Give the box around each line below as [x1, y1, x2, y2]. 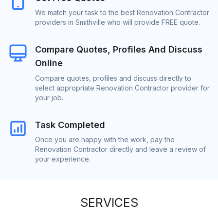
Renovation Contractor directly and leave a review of [35, 145, 206, 153]
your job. [35, 93, 63, 102]
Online [35, 58, 63, 69]
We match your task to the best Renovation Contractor [35, 8, 209, 17]
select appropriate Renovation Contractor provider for [35, 83, 210, 92]
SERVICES [80, 195, 138, 210]
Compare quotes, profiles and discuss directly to [35, 73, 191, 82]
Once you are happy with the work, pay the [35, 135, 175, 144]
